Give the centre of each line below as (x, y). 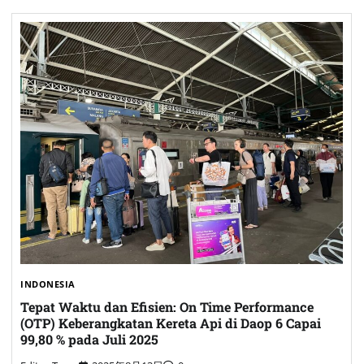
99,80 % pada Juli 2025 (89, 340)
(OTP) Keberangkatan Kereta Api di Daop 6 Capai (171, 323)
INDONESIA (48, 284)
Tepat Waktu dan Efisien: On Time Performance (167, 307)
